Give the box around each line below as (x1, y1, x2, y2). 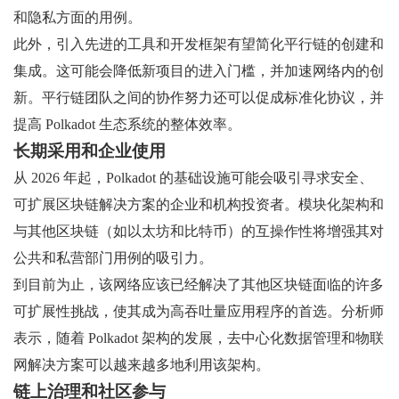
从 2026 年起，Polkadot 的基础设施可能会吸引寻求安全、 (13, 170, 373, 186)
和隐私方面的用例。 (13, 10, 142, 26)
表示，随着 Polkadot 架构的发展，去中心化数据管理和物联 (13, 330, 384, 346)
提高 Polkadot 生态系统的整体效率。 (13, 117, 241, 133)
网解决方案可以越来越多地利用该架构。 (13, 357, 270, 373)
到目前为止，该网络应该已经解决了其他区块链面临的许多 (13, 277, 384, 293)
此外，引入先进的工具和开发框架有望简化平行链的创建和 (13, 37, 384, 53)
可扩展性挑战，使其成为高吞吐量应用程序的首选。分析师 (13, 304, 384, 320)
